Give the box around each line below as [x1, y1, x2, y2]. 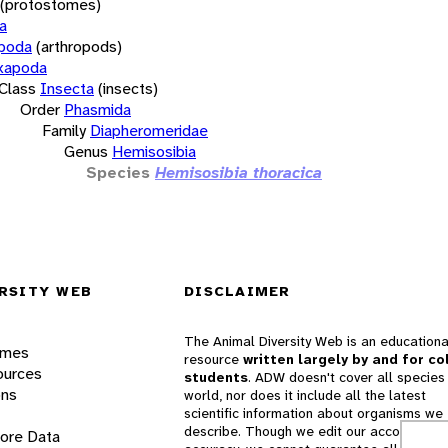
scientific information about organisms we [184, 404, 443, 423]
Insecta [40, 77, 94, 99]
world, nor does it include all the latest [184, 386, 426, 405]
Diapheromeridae [90, 119, 208, 141]
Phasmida [64, 98, 131, 120]
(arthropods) [36, 35, 122, 57]
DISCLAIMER [184, 282, 291, 301]
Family [42, 119, 86, 141]
